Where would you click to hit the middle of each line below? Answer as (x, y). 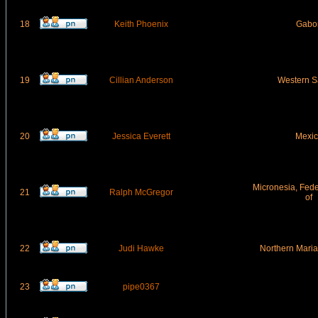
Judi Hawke (141, 248)
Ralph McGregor (141, 192)
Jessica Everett (141, 136)
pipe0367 (141, 287)
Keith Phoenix (141, 24)
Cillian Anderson (141, 80)
